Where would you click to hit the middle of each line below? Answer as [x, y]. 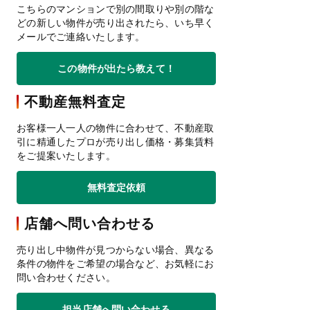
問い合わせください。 [66, 277]
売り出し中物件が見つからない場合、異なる [116, 250]
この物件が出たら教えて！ [116, 68]
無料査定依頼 [116, 187]
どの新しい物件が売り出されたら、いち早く [116, 23]
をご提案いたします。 [66, 156]
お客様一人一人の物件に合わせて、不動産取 [116, 128]
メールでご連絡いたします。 [81, 37]
